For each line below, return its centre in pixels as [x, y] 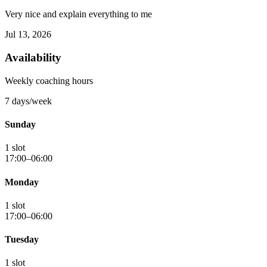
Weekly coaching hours [49, 80]
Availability [33, 58]
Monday [22, 182]
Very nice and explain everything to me [78, 14]
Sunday [20, 125]
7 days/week [28, 101]
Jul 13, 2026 [28, 35]
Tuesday [22, 240]
